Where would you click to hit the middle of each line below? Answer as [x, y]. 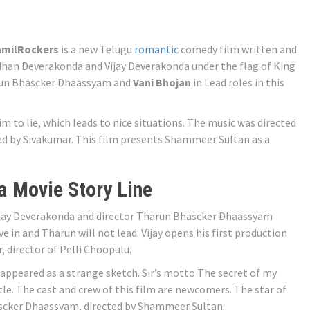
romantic [156, 49]
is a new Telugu [97, 49]
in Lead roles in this [238, 82]
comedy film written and [238, 49]
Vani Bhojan [162, 82]
